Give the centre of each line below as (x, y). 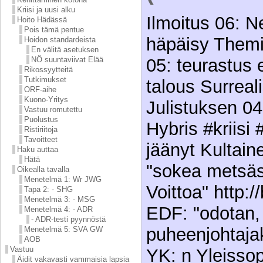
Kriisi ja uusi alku (46, 9)
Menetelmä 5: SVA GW (63, 229)
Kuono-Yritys (46, 99)
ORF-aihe (40, 89)
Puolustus (41, 119)
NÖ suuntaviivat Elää (67, 59)
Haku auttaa (38, 149)
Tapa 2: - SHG (48, 189)
